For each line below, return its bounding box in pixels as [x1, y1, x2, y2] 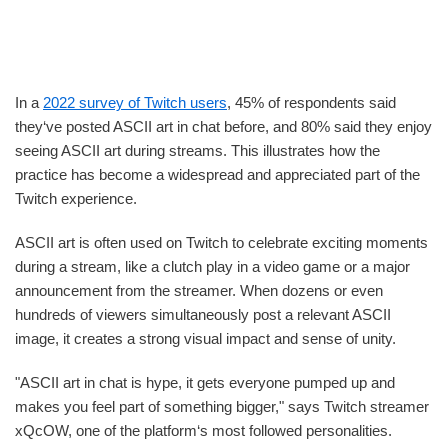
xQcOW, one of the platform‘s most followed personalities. [15, 421, 392, 439]
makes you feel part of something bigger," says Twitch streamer [15, 397, 429, 415]
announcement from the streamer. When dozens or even [15, 281, 383, 299]
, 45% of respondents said [227, 93, 396, 111]
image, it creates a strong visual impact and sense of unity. [15, 329, 396, 347]
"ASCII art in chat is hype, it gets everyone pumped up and [15, 373, 395, 391]
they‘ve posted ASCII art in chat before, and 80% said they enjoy [15, 117, 432, 135]
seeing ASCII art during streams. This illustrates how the [15, 141, 380, 159]
